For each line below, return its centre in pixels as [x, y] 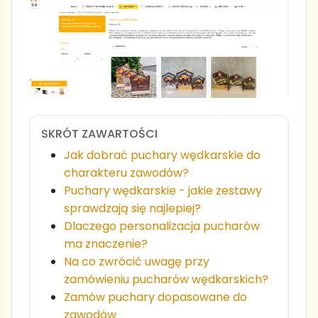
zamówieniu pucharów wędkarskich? [166, 280]
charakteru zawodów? [126, 173]
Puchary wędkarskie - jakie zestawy [163, 191]
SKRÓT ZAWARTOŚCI [99, 134]
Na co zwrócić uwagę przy [137, 262]
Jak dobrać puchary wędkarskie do [162, 155]
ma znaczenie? [106, 244]
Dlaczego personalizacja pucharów [162, 226]
